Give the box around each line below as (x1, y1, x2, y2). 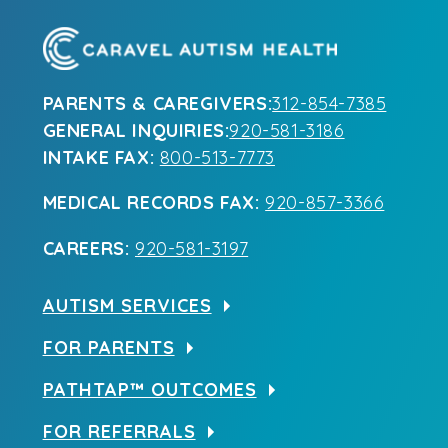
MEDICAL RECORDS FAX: (42, 191, 260, 215)
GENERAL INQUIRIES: (42, 118, 230, 142)
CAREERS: (42, 236, 130, 260)
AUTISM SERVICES (42, 293, 212, 317)
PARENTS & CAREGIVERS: (42, 91, 273, 115)
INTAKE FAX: (42, 145, 155, 169)
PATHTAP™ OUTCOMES (42, 377, 257, 401)
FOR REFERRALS (42, 419, 196, 443)
